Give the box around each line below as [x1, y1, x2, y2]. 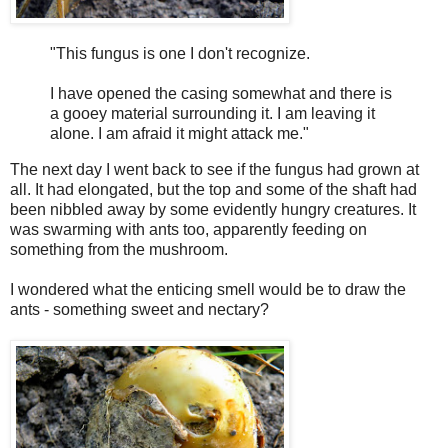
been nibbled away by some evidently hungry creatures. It [10, 201, 416, 219]
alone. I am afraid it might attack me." [50, 125, 309, 143]
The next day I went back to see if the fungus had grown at [10, 161, 419, 179]
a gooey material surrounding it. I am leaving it [50, 105, 375, 123]
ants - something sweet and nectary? [10, 301, 269, 319]
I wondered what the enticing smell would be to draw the [10, 281, 406, 299]
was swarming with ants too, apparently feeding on [10, 221, 367, 239]
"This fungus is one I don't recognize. [50, 45, 310, 63]
